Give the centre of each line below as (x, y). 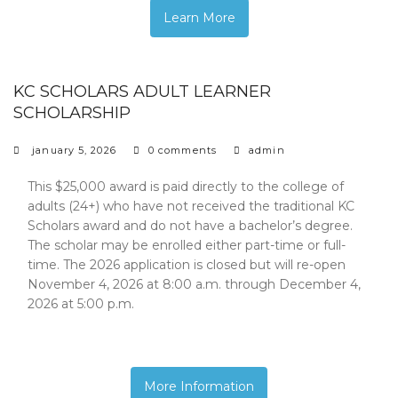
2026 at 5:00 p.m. (81, 303)
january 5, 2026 (74, 150)
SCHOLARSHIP (72, 112)
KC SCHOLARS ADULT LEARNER (142, 91)
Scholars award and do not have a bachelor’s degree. (190, 225)
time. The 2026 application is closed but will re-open (187, 264)
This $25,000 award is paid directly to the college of (186, 186)
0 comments (182, 150)
